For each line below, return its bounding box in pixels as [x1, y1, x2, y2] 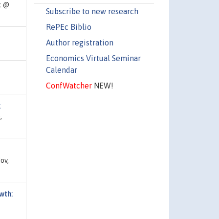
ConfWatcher [45, 81, 92, 90]
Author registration [45, 38, 113, 47]
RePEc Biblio [45, 22, 91, 31]
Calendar [45, 65, 77, 74]
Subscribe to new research [45, 6, 138, 16]
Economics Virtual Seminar [45, 53, 141, 63]
